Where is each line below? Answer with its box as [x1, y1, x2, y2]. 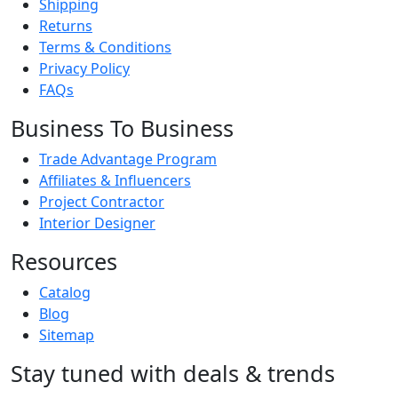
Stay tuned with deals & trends [11, 358, 335, 388]
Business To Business [11, 113, 234, 143]
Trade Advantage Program [39, 149, 217, 169]
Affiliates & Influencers [39, 171, 191, 190]
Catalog [39, 283, 91, 302]
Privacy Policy [39, 59, 130, 78]
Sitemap [39, 325, 94, 345]
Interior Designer [39, 213, 155, 233]
